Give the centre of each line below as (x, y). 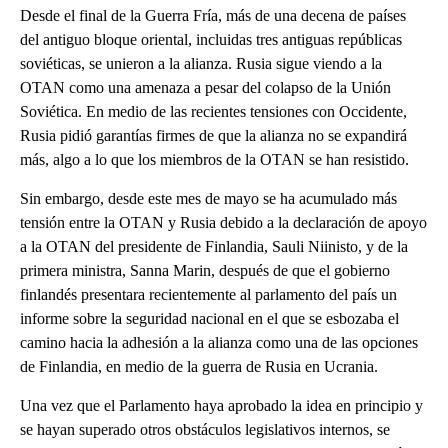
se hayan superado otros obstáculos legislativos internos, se (205, 429)
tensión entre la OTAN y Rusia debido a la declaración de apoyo (223, 222)
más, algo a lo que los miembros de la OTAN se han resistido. (214, 159)
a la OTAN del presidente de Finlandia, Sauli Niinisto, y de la (214, 246)
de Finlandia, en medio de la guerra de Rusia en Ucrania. (199, 366)
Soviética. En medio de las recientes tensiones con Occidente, (213, 111)
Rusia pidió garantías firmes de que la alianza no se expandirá (213, 135)
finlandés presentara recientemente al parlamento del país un (208, 294)
